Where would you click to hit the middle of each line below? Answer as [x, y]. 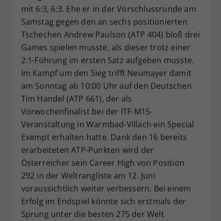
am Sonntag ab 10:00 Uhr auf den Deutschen [106, 86]
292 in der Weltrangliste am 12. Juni [88, 176]
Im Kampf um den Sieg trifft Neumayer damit [106, 73]
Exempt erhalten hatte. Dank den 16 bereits [104, 137]
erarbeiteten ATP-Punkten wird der [88, 150]
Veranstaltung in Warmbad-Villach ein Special [108, 125]
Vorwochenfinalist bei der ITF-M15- [87, 112]
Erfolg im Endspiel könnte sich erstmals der [104, 202]
